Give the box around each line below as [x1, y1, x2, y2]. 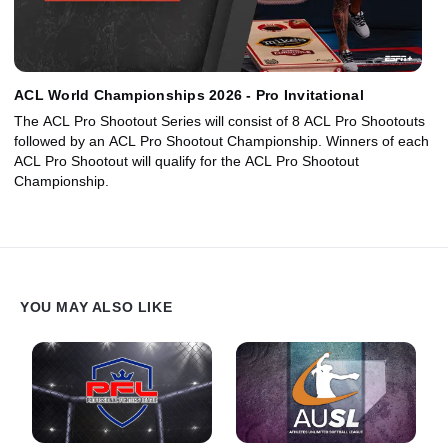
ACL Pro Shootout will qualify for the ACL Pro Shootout [14, 153, 359, 170]
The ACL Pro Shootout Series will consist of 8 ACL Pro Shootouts [14, 113, 425, 130]
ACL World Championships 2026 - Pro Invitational [14, 87, 364, 104]
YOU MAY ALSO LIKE [20, 299, 173, 316]
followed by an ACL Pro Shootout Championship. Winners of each [14, 133, 429, 150]
